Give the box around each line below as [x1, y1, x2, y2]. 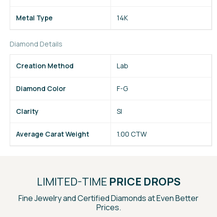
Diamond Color [16, 84, 66, 93]
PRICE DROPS [107, 174, 181, 189]
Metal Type [16, 13, 53, 22]
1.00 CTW [117, 129, 147, 139]
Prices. [96, 202, 121, 213]
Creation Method [16, 61, 74, 70]
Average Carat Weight [16, 129, 89, 139]
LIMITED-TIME [36, 174, 107, 189]
